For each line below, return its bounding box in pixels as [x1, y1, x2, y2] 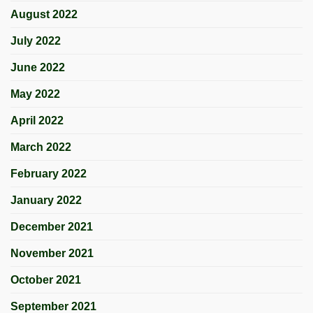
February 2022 [10, 167, 87, 180]
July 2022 [10, 34, 61, 47]
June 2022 [10, 61, 65, 73]
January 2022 [10, 194, 82, 206]
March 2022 [10, 140, 71, 153]
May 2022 [10, 87, 60, 100]
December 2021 [10, 220, 93, 233]
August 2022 [10, 8, 78, 20]
